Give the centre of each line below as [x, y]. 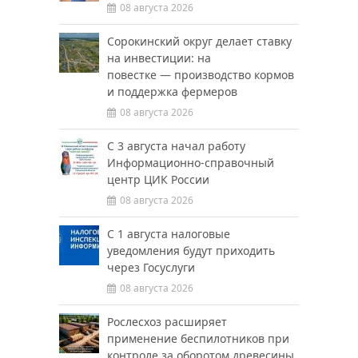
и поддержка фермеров [172, 92]
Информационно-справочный [191, 163]
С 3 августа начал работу [176, 146]
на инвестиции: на [159, 58]
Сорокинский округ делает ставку [199, 42]
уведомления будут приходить [191, 251]
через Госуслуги [151, 268]
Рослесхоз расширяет [167, 322]
